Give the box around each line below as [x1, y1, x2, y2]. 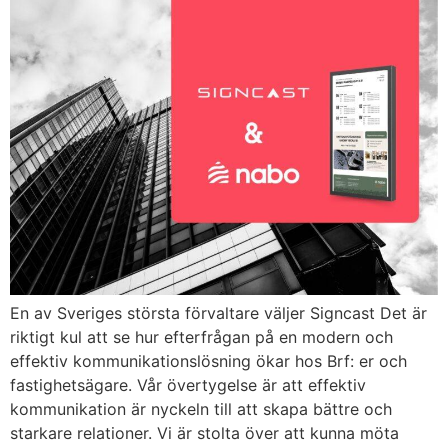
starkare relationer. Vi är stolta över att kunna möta [10, 422, 399, 443]
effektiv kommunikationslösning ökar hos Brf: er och [10, 350, 407, 371]
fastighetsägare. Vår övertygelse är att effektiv [10, 374, 366, 395]
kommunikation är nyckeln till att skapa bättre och [10, 398, 392, 419]
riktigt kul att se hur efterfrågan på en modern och [10, 326, 393, 347]
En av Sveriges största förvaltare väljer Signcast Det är [10, 302, 427, 323]
